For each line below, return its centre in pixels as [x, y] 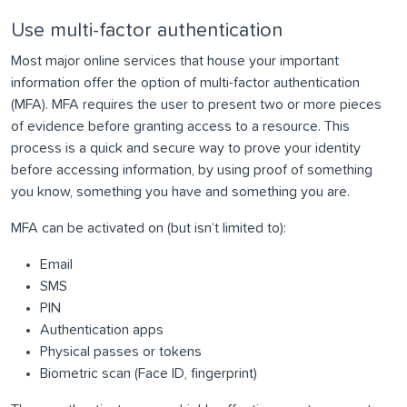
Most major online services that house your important [175, 61]
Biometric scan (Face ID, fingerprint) [149, 374]
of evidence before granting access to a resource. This [180, 127]
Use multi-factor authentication [147, 31]
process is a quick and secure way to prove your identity [186, 149]
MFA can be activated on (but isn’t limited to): [149, 228]
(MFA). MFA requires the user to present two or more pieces [196, 105]
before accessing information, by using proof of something [192, 170]
